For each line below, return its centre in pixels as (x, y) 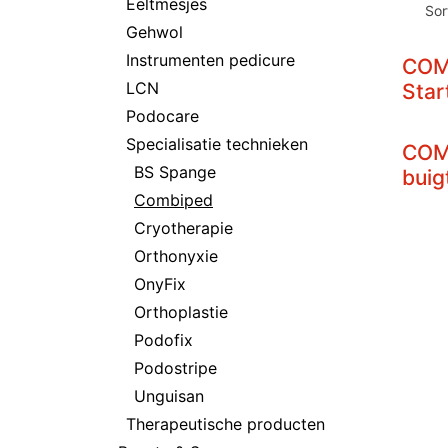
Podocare (162, 115)
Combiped (173, 199)
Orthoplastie (181, 311)
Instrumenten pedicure (210, 59)
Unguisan (169, 395)
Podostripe (175, 367)
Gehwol (154, 31)
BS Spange (175, 171)
